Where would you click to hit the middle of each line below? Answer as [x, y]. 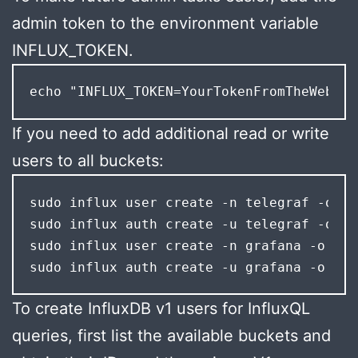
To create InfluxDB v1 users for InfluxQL [161, 309]
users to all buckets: [88, 161]
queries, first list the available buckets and [171, 336]
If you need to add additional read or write [171, 134]
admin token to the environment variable [165, 23]
